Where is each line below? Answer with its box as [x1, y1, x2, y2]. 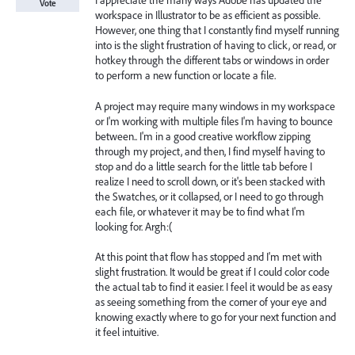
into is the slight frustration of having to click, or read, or [95, 38, 336, 52]
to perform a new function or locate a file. [95, 68, 276, 82]
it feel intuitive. [95, 325, 158, 340]
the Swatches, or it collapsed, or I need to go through [95, 189, 324, 204]
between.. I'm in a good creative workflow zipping [95, 128, 311, 143]
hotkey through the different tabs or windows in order [95, 53, 329, 67]
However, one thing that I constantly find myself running [95, 23, 339, 37]
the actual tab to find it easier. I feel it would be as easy [95, 280, 332, 295]
